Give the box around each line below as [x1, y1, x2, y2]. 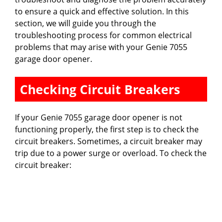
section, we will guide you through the [15, 17, 156, 29]
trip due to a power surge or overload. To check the [15, 147, 207, 159]
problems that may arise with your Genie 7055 [15, 41, 187, 53]
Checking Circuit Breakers [20, 80, 180, 98]
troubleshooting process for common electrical [15, 29, 192, 41]
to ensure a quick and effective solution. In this [15, 5, 189, 17]
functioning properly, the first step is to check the [15, 123, 199, 135]
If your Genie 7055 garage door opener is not [15, 111, 182, 123]
